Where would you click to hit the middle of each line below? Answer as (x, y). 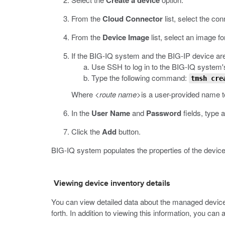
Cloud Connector (133, 19)
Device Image (126, 37)
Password (164, 113)
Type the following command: (140, 78)
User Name (111, 113)
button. (129, 131)
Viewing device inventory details (112, 184)
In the (81, 113)
